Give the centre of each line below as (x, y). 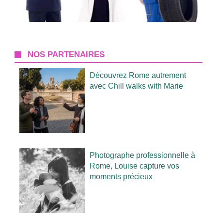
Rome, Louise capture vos (135, 166)
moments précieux (121, 177)
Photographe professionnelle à (143, 155)
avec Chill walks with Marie (137, 86)
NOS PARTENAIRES (66, 55)
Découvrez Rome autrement (138, 76)
